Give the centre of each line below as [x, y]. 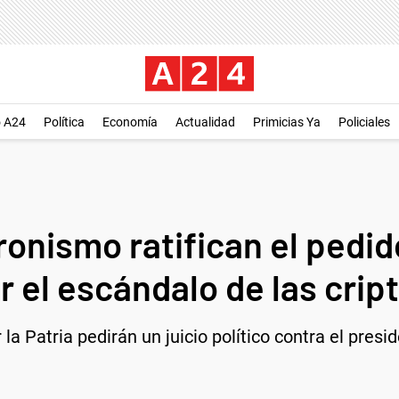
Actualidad [205, 122]
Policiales [364, 122]
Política [64, 122]
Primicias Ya [287, 122]
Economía [130, 122]
